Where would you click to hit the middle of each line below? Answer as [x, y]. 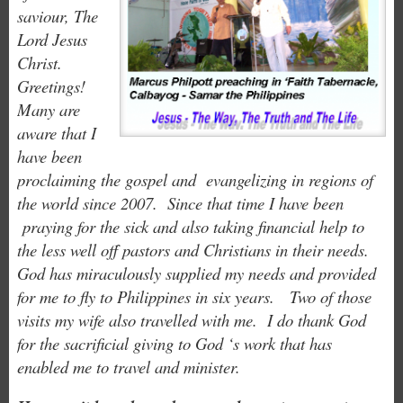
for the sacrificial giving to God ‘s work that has [174, 343]
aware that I [56, 132]
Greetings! [54, 85]
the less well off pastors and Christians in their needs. [193, 249]
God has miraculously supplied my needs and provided [196, 273]
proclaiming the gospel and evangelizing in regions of [195, 179]
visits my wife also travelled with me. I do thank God [191, 319]
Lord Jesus [52, 39]
